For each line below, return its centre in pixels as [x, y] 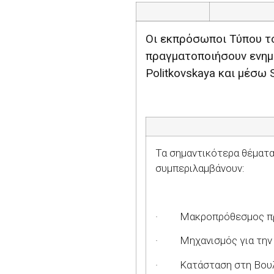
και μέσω [243, 73]
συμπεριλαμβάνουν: [200, 168]
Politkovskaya [180, 73]
